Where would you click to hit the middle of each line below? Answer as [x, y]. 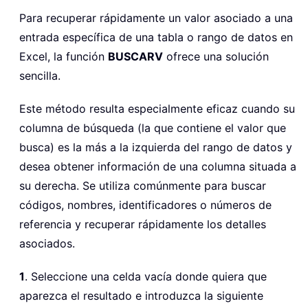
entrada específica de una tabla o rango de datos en [156, 37]
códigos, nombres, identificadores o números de [145, 205]
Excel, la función [64, 56]
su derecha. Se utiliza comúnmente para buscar [143, 185]
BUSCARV [135, 56]
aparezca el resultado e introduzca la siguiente [141, 295]
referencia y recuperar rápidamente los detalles [143, 224]
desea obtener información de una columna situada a [158, 166]
